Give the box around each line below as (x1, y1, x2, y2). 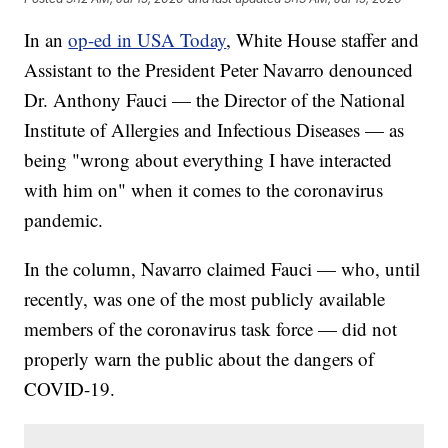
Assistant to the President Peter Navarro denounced (24, 57, 414, 83)
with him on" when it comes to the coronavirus (24, 177, 384, 203)
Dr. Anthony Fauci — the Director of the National (24, 87, 406, 113)
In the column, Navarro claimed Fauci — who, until (24, 256, 421, 282)
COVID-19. (24, 376, 116, 402)
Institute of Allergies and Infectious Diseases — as (24, 117, 405, 143)
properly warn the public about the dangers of (24, 346, 375, 372)
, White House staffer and (226, 27, 420, 53)
